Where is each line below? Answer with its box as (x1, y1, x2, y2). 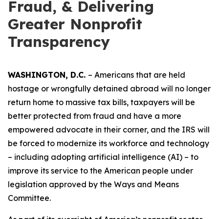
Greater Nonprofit (8, 15, 142, 33)
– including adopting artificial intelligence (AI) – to (8, 152, 198, 162)
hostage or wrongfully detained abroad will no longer (8, 84, 211, 93)
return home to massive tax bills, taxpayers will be (8, 97, 195, 107)
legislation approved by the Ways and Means (8, 179, 179, 189)
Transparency (8, 32, 110, 51)
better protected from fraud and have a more (8, 111, 181, 121)
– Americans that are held (88, 70, 185, 80)
